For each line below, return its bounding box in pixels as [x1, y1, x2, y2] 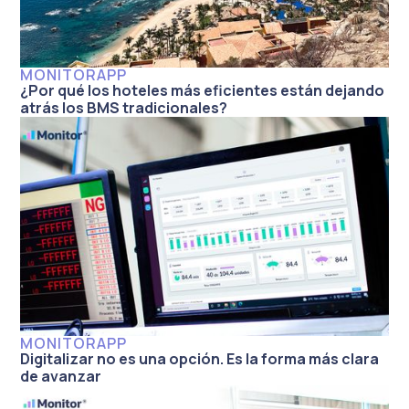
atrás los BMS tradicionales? [20, 98, 228, 119]
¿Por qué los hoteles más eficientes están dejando [20, 80, 385, 101]
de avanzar [20, 366, 102, 387]
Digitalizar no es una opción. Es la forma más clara [20, 349, 380, 370]
